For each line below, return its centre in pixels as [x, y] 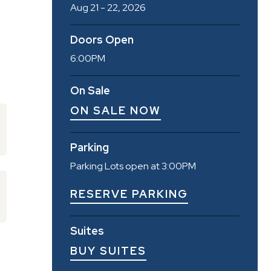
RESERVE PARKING [129, 194]
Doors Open [102, 40]
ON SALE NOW [116, 111]
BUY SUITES [108, 251]
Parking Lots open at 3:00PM [133, 166]
